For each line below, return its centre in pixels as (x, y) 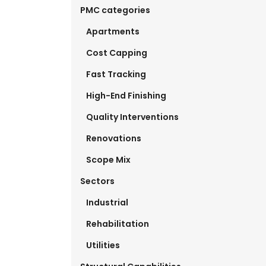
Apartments (113, 32)
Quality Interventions (132, 117)
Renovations (113, 139)
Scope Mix (108, 160)
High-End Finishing (126, 96)
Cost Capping (116, 53)
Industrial (107, 203)
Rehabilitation (117, 224)
